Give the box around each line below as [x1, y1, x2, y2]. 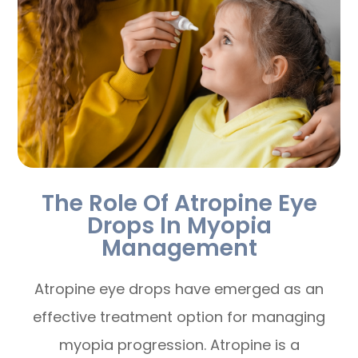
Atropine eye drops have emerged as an [34, 279, 324, 300]
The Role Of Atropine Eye [41, 187, 317, 220]
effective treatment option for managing [33, 307, 325, 328]
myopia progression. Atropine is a [58, 335, 300, 356]
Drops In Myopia [86, 209, 272, 242]
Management [101, 232, 257, 265]
